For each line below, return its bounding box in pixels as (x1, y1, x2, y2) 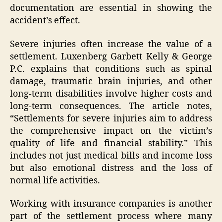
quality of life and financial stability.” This (10, 137, 212, 149)
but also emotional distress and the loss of (10, 162, 212, 174)
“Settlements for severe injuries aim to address (10, 112, 212, 124)
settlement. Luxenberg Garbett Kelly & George (10, 51, 212, 62)
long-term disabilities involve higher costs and (10, 88, 212, 100)
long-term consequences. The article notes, (10, 100, 212, 112)
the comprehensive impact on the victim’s (10, 125, 212, 137)
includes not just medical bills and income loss (10, 150, 212, 162)
